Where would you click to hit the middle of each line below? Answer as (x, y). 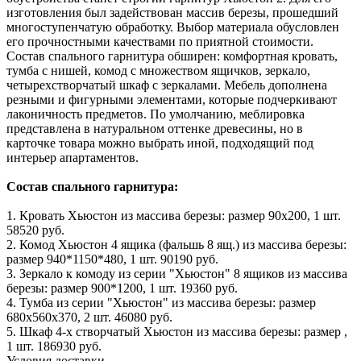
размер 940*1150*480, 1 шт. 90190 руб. (112, 259)
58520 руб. (35, 230)
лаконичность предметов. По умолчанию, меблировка (156, 114)
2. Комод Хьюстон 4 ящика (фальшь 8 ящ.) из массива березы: (176, 245)
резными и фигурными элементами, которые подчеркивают (172, 100)
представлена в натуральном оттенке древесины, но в (155, 129)
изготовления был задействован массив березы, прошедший (172, 13)
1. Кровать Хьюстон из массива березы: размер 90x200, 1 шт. (174, 216)
